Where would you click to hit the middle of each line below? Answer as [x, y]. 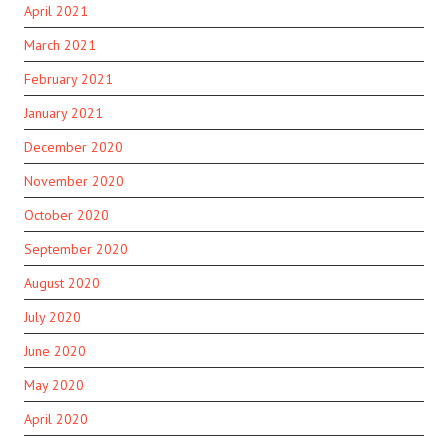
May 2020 [54, 384]
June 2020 [55, 350]
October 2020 [66, 214]
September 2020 [76, 248]
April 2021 [56, 11]
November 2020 [74, 181]
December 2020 [73, 147]
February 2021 [68, 79]
